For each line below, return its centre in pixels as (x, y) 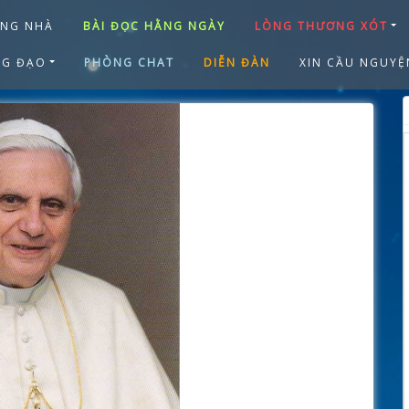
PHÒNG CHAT (129, 62)
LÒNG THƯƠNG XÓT (321, 26)
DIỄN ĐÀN (236, 62)
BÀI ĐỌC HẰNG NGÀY (154, 26)
